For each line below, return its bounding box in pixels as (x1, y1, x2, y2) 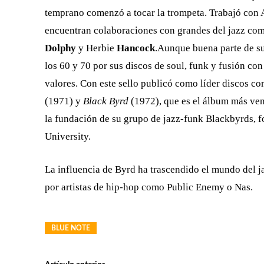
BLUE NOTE (51, 225, 90, 232)
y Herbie (76, 42, 117, 54)
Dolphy (45, 42, 76, 54)
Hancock (117, 42, 155, 54)
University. (45, 131, 91, 142)
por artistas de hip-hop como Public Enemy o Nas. (45, 181, 253, 193)
